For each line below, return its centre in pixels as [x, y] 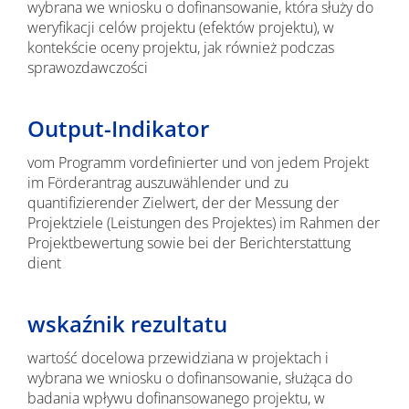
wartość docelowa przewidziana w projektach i [178, 358]
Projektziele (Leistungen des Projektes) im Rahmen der [203, 223]
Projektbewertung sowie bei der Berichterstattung [189, 243]
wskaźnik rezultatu [127, 324]
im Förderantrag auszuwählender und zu [157, 183]
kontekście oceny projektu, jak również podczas [180, 47]
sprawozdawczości [87, 68]
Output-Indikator [118, 128]
